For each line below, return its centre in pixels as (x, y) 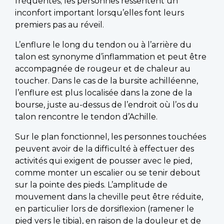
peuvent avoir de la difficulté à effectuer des (104, 148)
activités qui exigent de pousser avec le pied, (103, 160)
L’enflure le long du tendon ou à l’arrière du (103, 44)
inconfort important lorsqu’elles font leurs (99, 12)
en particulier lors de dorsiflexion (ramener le (104, 208)
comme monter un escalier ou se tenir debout (108, 172)
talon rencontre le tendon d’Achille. (86, 116)
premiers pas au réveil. (59, 24)
